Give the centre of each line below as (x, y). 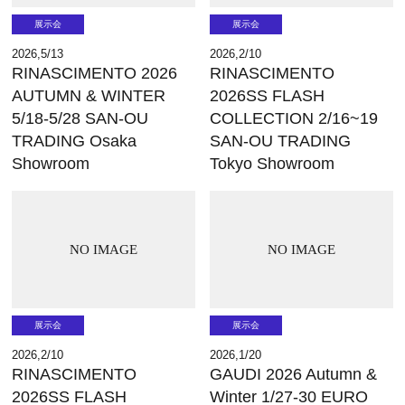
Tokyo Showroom (273, 163)
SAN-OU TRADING (281, 141)
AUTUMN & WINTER (89, 95)
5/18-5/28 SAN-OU (80, 118)
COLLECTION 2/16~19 (294, 118)
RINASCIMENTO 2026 (95, 73)
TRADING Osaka (75, 141)
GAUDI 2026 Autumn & (294, 374)
